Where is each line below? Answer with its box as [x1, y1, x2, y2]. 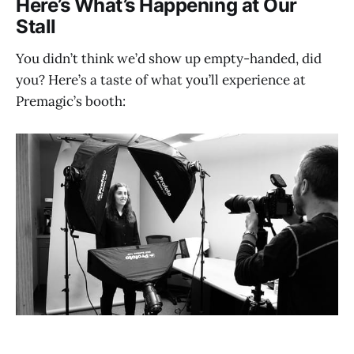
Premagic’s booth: [16, 92, 126, 110]
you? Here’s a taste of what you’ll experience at [16, 70, 306, 88]
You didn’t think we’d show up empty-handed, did [16, 49, 322, 67]
